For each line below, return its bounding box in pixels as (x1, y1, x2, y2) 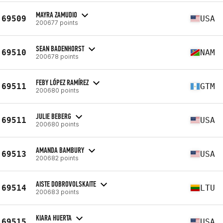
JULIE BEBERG (36, 111, 71, 121)
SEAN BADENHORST (36, 43, 84, 53)
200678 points (36, 52, 79, 60)
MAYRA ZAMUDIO (36, 9, 77, 19)
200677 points (36, 18, 78, 26)
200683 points (36, 188, 79, 196)
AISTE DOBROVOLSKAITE (36, 179, 96, 189)
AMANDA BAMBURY (36, 145, 84, 155)
